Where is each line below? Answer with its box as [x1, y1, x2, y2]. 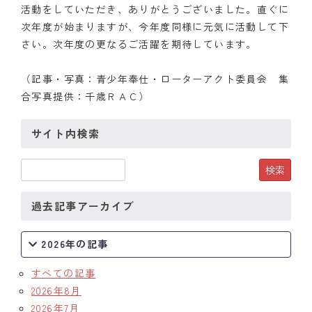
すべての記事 [31, 266, 96, 280]
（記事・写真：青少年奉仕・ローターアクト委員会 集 [21, 72, 289, 86]
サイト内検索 [31, 126, 100, 141]
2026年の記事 [41, 237, 109, 251]
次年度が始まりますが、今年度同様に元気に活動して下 [21, 19, 289, 33]
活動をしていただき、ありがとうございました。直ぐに [21, 2, 289, 16]
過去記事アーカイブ [31, 198, 134, 213]
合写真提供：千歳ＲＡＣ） [21, 89, 150, 103]
